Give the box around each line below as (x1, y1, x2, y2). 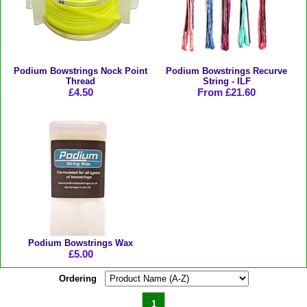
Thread (66, 75, 95, 86)
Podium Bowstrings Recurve (166, 65, 287, 76)
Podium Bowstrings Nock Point (14, 65, 147, 76)
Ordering (58, 273, 97, 284)
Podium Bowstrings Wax (28, 237, 133, 248)
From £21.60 (197, 86, 256, 98)
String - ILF (202, 75, 251, 86)
